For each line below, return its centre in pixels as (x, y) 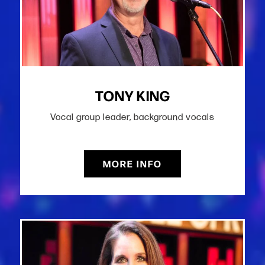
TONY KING (132, 95)
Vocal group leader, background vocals (132, 117)
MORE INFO (132, 164)
